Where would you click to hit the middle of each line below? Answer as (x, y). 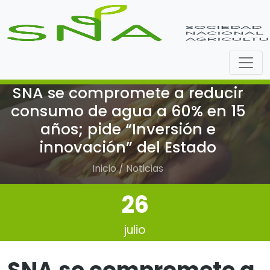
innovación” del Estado (128, 147)
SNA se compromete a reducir (128, 93)
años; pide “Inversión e (128, 129)
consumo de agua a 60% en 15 (128, 111)
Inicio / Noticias (128, 168)
